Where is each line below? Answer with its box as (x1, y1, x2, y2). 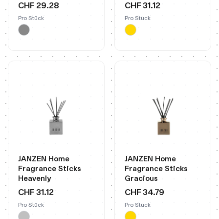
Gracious (125, 174, 158, 183)
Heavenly (18, 174, 51, 183)
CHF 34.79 (125, 187, 164, 197)
